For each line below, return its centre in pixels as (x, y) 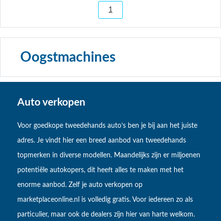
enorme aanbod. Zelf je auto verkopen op (80, 185)
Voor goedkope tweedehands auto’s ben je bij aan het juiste (107, 126)
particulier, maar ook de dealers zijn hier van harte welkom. (106, 215)
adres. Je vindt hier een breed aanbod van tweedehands (102, 141)
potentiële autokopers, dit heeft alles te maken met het (100, 170)
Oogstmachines (68, 57)
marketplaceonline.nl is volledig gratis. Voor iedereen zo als (105, 200)
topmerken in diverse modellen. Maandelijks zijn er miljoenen (109, 156)
